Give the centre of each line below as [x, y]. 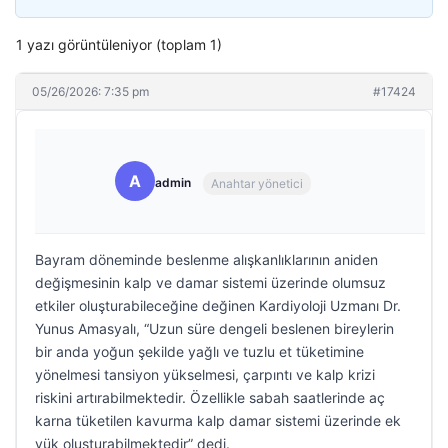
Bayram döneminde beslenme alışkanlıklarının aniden [206, 259]
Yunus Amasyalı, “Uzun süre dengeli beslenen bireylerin [214, 328]
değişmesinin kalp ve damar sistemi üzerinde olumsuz [210, 282]
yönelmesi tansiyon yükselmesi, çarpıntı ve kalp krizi [205, 374]
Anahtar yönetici [257, 183]
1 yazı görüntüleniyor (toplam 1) [119, 44]
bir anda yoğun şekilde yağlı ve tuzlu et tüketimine [199, 351]
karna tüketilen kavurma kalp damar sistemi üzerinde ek [218, 420]
